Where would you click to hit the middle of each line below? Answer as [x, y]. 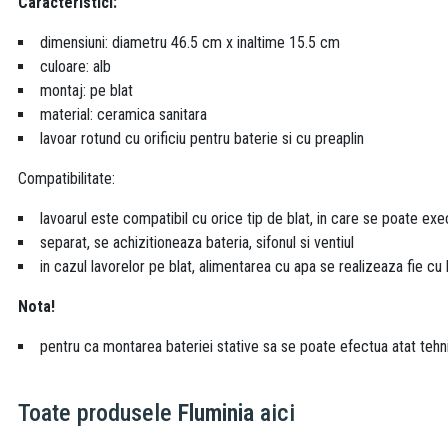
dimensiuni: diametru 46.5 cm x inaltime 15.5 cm [190, 43]
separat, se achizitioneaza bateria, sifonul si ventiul [197, 243]
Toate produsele [98, 413]
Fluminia [216, 413]
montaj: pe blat [86, 91]
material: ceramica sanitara [123, 115]
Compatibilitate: [66, 179]
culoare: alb [75, 67]
